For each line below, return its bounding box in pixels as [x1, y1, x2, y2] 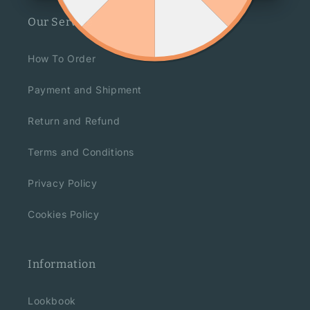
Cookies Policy [28, 208, 100, 221]
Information [28, 257, 96, 271]
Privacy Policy [28, 177, 98, 190]
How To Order [28, 53, 96, 65]
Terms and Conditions [28, 146, 134, 158]
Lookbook [28, 295, 76, 307]
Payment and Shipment [28, 84, 142, 96]
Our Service [28, 15, 93, 29]
